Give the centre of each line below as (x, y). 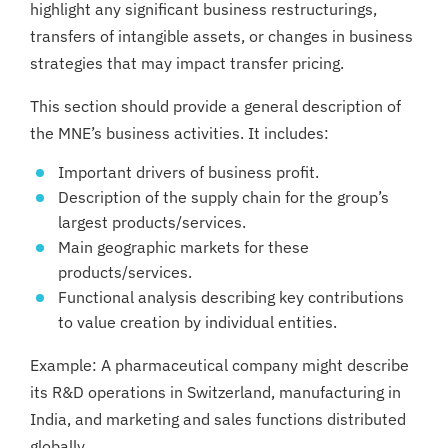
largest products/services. (152, 222)
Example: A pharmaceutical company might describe (219, 364)
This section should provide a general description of (215, 105)
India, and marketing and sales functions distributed (218, 418)
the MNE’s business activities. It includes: (179, 132)
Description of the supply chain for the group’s (223, 197)
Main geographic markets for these (183, 247)
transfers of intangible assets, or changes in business (221, 35)
